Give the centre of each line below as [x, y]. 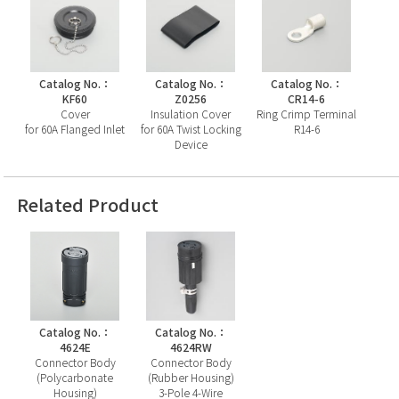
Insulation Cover [191, 113]
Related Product [88, 204]
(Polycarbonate [75, 377]
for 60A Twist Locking [191, 128]
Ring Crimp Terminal [306, 113]
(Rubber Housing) [191, 377]
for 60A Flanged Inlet [75, 128]
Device [191, 143]
